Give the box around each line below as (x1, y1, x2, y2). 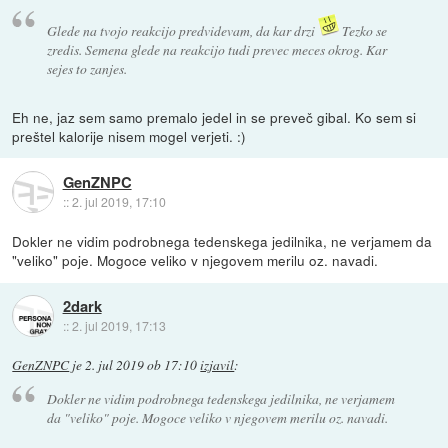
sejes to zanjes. (46, 59, 127, 79)
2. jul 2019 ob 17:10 (85, 356, 198, 375)
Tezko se (338, 21, 387, 41)
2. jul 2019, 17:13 (71, 316, 166, 334)
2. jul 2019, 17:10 (71, 192, 166, 210)
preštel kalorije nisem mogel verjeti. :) (12, 126, 247, 147)
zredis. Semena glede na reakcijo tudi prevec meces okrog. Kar (46, 40, 387, 60)
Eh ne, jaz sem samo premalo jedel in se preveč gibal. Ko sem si (12, 107, 417, 128)
